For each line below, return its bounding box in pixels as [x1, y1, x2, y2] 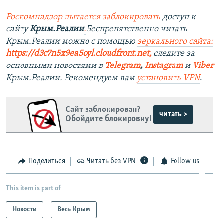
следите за [152, 48, 195, 58]
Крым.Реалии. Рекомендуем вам [6, 73, 137, 83]
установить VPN [137, 73, 200, 83]
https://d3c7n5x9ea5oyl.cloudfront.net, [6, 48, 152, 58]
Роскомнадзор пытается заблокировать [6, 12, 160, 22]
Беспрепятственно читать [86, 24, 187, 34]
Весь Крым [57, 206, 90, 214]
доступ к [160, 12, 196, 22]
